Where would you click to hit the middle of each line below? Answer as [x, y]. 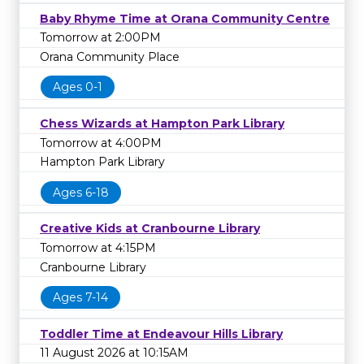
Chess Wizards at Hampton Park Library [162, 123]
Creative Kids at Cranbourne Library [150, 229]
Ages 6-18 [81, 192]
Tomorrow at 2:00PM [100, 38]
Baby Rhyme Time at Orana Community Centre [185, 18]
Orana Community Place [110, 56]
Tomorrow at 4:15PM [98, 247]
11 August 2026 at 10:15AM [114, 353]
